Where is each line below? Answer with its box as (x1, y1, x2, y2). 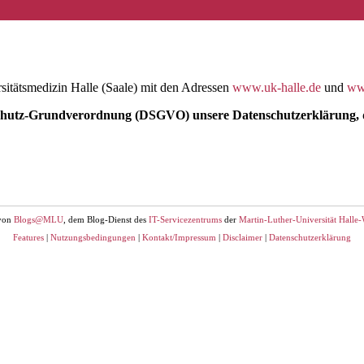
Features (13, 232, 44, 243)
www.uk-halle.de (232, 80, 321, 95)
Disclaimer (223, 232, 262, 243)
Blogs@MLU (14, 214, 63, 225)
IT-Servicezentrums (149, 214, 222, 225)
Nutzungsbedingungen (50, 232, 136, 243)
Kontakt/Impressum (142, 232, 216, 243)
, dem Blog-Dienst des (63, 214, 149, 225)
